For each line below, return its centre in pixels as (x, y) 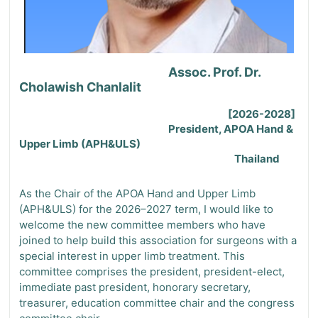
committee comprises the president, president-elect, (152, 271)
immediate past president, (84, 287)
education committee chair (139, 302)
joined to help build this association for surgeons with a (158, 240)
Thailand (150, 158)
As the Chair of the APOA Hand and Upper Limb (137, 193)
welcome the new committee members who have (142, 224)
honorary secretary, (200, 287)
